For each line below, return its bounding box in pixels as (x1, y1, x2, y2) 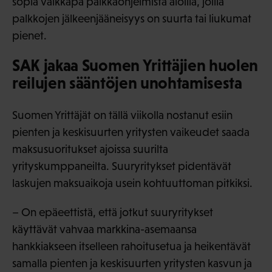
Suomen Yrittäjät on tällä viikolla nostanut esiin (12, 108, 233, 121)
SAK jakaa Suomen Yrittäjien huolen (12, 55, 259, 75)
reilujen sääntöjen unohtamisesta (12, 73, 242, 92)
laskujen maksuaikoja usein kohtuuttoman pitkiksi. (12, 176, 253, 189)
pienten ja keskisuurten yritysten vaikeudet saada (12, 125, 250, 138)
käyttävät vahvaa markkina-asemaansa (12, 222, 197, 236)
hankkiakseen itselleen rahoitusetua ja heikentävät (12, 239, 251, 253)
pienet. (12, 29, 47, 42)
